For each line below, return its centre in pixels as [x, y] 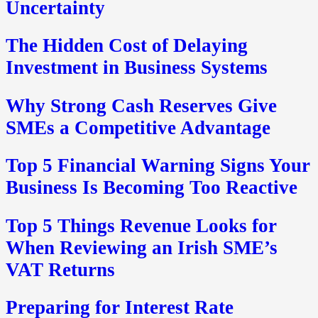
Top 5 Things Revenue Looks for [141, 225]
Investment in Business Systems [137, 68]
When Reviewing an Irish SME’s [142, 247]
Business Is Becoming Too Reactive [152, 188]
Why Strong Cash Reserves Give [141, 105]
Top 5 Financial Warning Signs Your [158, 166]
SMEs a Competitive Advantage [138, 127]
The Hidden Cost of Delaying [127, 46]
